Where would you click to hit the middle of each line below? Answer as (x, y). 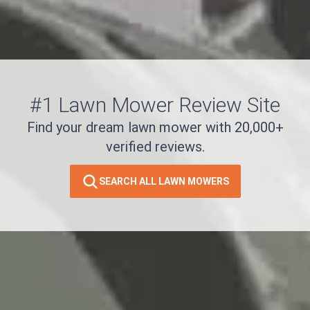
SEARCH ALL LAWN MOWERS (164, 182)
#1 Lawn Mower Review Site (155, 105)
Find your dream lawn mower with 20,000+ (155, 128)
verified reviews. (155, 147)
